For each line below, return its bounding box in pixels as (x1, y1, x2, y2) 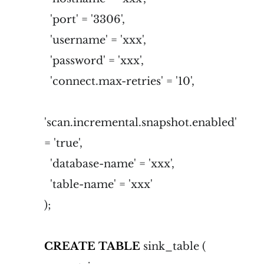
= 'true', (44, 136, 82, 150)
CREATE (44, 239, 95, 253)
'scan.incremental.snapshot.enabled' (44, 115, 237, 129)
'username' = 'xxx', (44, 33, 146, 47)
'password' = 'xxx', (44, 54, 144, 67)
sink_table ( (140, 239, 206, 253)
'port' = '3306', (44, 12, 125, 26)
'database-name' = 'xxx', (44, 157, 174, 170)
